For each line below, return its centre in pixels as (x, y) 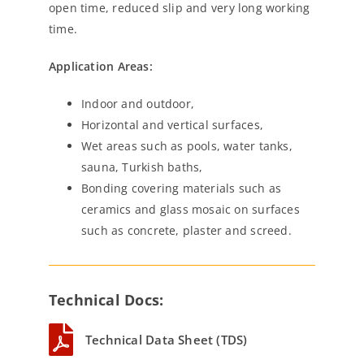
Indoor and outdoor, (138, 104)
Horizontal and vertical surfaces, (172, 125)
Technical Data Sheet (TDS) (167, 340)
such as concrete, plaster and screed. (186, 230)
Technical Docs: (106, 300)
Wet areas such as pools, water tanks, (187, 146)
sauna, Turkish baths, (142, 167)
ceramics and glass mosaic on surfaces (191, 209)
